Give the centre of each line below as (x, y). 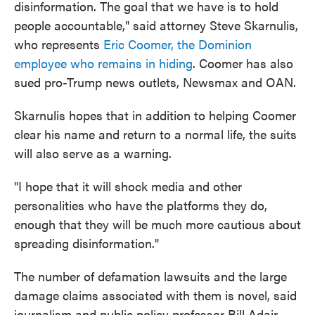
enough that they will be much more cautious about (157, 224)
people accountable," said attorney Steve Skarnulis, (156, 25)
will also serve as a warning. (93, 153)
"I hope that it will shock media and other (128, 186)
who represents (59, 44)
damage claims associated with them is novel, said (155, 295)
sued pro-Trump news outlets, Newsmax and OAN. (155, 82)
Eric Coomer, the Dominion (178, 44)
